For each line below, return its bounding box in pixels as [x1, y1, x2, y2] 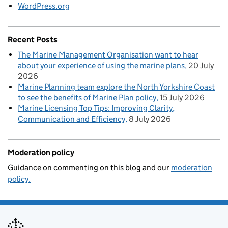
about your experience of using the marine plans [18, 61, 185, 71]
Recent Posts [8, 35, 58, 45]
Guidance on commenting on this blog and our [8, 163, 171, 173]
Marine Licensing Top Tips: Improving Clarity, [18, 103, 175, 113]
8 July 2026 [129, 114, 171, 124]
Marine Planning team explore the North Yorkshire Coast [18, 82, 215, 92]
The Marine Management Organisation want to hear [18, 50, 198, 60]
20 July [188, 61, 214, 71]
